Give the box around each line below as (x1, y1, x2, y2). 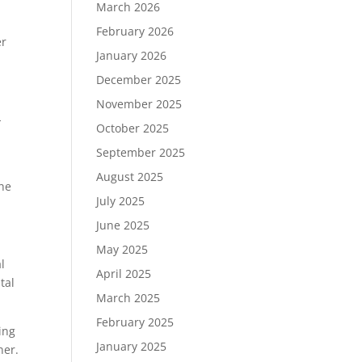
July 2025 (96, 193, 145, 208)
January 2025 (96, 339, 167, 354)
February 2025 (96, 314, 175, 330)
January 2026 (96, 48, 167, 63)
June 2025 (96, 217, 150, 233)
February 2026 (96, 23, 175, 39)
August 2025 (96, 169, 164, 184)
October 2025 (96, 120, 170, 136)
